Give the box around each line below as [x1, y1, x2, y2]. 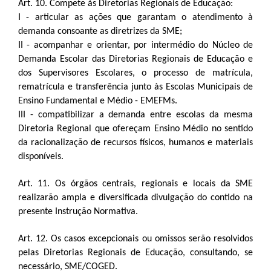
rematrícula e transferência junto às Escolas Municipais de [18, 82, 253, 92]
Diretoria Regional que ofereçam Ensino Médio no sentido [18, 124, 253, 134]
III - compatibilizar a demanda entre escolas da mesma [18, 110, 253, 120]
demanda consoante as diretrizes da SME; [18, 27, 182, 36]
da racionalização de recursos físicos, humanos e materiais [18, 138, 253, 148]
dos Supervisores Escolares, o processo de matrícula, [18, 68, 253, 78]
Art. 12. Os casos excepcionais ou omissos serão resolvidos [18, 234, 253, 244]
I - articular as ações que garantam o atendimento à [18, 13, 253, 22]
